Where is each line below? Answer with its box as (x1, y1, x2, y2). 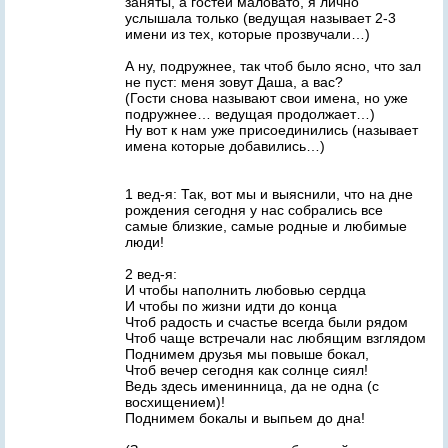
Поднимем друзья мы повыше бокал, (125, 346, 369, 362)
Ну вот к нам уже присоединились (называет (125, 122, 418, 138)
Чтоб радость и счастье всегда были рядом (125, 314, 408, 330)
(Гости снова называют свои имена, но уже (125, 90, 408, 106)
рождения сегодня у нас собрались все (125, 202, 383, 218)
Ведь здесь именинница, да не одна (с (125, 378, 379, 394)
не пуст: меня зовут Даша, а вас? (125, 74, 343, 90)
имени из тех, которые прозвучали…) (125, 26, 370, 42)
